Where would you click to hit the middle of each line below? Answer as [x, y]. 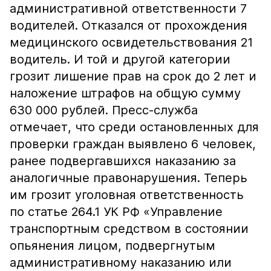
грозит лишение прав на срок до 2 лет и [133, 76]
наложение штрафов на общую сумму [125, 93]
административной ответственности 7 [128, 8]
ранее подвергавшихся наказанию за [123, 161]
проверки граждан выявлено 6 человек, [133, 144]
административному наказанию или [121, 263]
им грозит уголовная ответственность [127, 195]
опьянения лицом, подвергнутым [113, 246]
